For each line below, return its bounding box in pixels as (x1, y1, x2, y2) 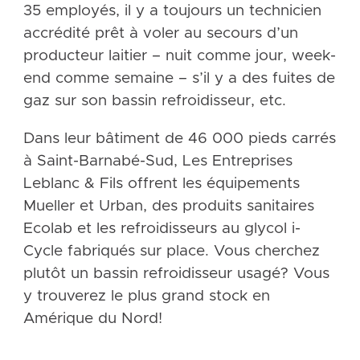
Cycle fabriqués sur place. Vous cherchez (22, 243, 320, 260)
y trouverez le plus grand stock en (22, 288, 270, 305)
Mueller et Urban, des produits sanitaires (22, 198, 314, 215)
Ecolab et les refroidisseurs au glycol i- (22, 221, 301, 237)
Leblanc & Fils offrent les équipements (22, 176, 300, 192)
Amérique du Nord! (22, 311, 162, 327)
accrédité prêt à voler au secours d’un (22, 26, 298, 42)
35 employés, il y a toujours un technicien (22, 3, 321, 19)
